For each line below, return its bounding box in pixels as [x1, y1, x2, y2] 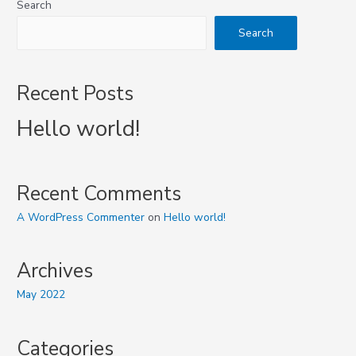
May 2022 [17, 287, 66, 303]
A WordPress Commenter [17, 209, 145, 225]
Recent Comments [17, 180, 182, 207]
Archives [17, 257, 94, 285]
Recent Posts [17, 79, 134, 107]
